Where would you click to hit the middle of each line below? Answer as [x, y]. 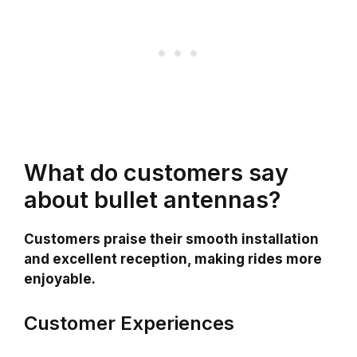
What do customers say [156, 172]
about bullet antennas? [152, 199]
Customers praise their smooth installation [171, 239]
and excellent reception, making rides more [173, 259]
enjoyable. [60, 279]
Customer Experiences [129, 324]
